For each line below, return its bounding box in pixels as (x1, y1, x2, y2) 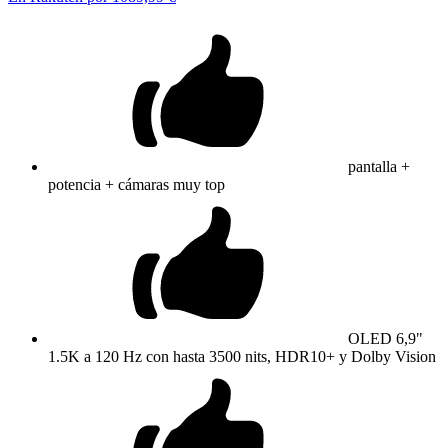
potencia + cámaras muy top (48, 175, 225, 193)
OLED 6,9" (348, 329, 423, 347)
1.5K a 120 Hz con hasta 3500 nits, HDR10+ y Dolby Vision (48, 347, 436, 365)
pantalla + (348, 157, 410, 175)
